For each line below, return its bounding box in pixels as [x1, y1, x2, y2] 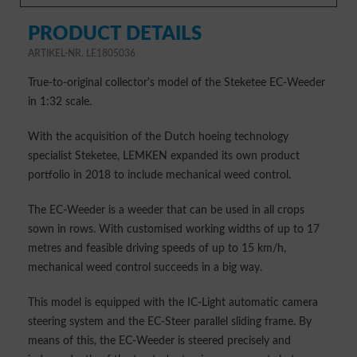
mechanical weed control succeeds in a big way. [28, 262, 262, 273]
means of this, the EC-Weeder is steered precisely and [28, 335, 291, 347]
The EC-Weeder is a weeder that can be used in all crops [28, 205, 304, 216]
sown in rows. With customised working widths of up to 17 [28, 224, 320, 235]
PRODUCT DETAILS [28, 25, 202, 44]
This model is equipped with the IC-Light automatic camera [28, 297, 318, 308]
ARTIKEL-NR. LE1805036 [28, 49, 135, 58]
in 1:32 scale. [28, 96, 92, 108]
